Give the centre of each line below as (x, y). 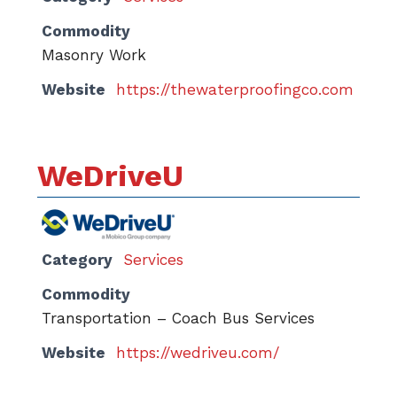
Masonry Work (94, 55)
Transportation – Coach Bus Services (178, 318)
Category (77, 260)
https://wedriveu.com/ (198, 353)
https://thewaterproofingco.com (235, 90)
